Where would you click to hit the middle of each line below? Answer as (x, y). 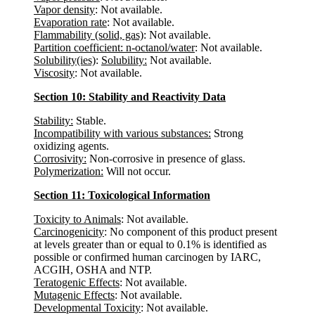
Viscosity (54, 73)
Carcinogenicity (69, 232)
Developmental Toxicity (87, 308)
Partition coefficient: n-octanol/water (114, 47)
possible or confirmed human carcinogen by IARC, (147, 257)
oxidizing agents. (71, 146)
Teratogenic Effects (77, 282)
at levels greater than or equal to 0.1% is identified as (150, 244)
